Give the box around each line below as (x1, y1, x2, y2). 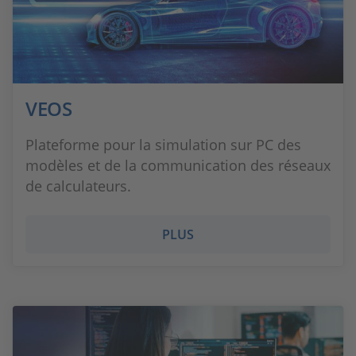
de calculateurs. (25, 176, 131, 195)
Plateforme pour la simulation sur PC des (25, 135, 301, 154)
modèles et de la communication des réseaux (25, 156, 331, 175)
